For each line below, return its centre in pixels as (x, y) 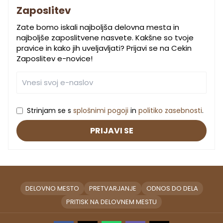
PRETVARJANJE (112, 189)
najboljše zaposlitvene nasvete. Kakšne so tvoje (105, 38)
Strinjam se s (50, 111)
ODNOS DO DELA (172, 189)
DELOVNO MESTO (52, 189)
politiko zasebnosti (170, 111)
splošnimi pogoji (101, 111)
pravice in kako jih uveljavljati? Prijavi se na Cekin (104, 48)
